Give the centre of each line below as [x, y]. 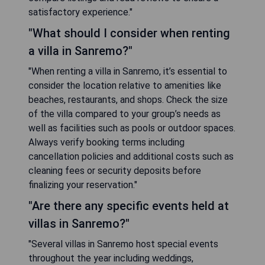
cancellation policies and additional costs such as [131, 157]
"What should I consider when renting [129, 33]
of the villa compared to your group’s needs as [125, 114]
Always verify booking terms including [106, 143]
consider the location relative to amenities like [125, 86]
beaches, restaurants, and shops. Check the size [128, 100]
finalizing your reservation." [83, 185]
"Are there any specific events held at [129, 206]
